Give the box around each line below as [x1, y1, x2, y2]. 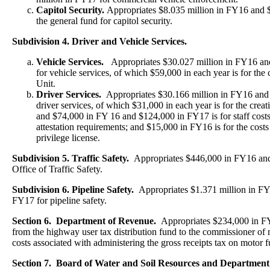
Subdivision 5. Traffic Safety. [12, 153, 134, 163]
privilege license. [36, 133, 102, 143]
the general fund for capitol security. [36, 16, 172, 26]
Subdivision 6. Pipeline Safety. [12, 184, 139, 195]
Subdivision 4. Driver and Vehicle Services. [12, 36, 189, 46]
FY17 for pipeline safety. [12, 195, 107, 206]
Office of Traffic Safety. [12, 164, 102, 174]
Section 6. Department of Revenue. [12, 216, 161, 226]
